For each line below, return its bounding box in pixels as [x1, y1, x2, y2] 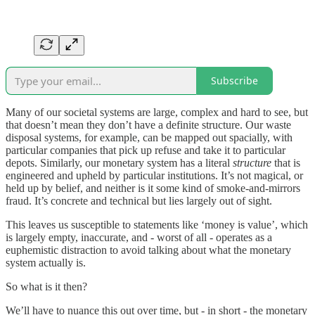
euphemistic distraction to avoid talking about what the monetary [6, 243, 291, 256]
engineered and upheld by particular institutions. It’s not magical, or [6, 169, 303, 181]
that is [271, 156, 300, 169]
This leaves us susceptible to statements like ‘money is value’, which [6, 218, 308, 231]
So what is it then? [6, 280, 87, 292]
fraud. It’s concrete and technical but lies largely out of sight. [6, 194, 272, 207]
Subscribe [211, 74, 258, 88]
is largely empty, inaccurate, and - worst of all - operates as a [6, 231, 272, 243]
